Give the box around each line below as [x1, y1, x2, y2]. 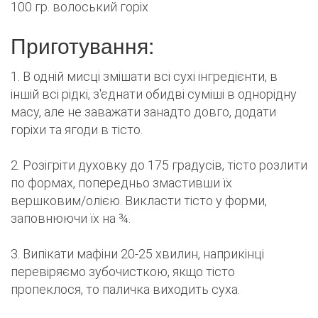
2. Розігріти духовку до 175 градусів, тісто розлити [11, 158, 307, 173]
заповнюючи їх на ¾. [11, 211, 131, 226]
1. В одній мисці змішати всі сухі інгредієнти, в [11, 69, 278, 84]
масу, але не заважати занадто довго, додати [11, 104, 276, 120]
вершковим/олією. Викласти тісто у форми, [11, 193, 267, 209]
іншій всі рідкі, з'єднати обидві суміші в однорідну [11, 87, 297, 102]
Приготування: [11, 30, 154, 61]
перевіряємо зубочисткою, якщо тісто [11, 264, 235, 280]
